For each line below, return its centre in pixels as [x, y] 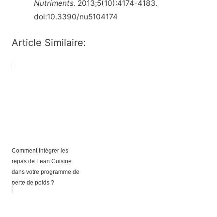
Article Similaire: [49, 43]
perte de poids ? [33, 183]
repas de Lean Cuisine [41, 162]
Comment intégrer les [40, 151]
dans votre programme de [45, 172]
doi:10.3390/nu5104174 [76, 17]
